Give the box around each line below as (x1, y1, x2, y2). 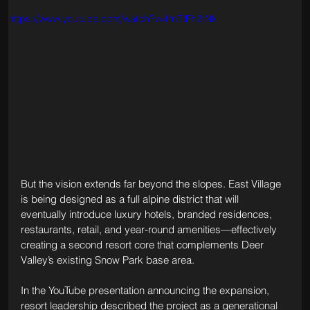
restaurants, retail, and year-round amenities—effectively (20, 223, 280, 237)
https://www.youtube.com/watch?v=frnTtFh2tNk (8, 12, 217, 25)
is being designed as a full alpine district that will (20, 192, 241, 206)
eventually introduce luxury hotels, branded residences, (20, 208, 275, 221)
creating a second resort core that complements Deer (20, 238, 266, 252)
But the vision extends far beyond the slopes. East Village (20, 177, 284, 191)
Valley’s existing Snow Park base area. (20, 253, 194, 267)
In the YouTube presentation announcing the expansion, (20, 284, 272, 298)
